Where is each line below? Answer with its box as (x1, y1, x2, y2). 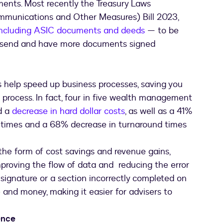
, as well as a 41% (125, 105, 192, 118)
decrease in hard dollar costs (12, 105, 125, 118)
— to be (145, 24, 179, 37)
